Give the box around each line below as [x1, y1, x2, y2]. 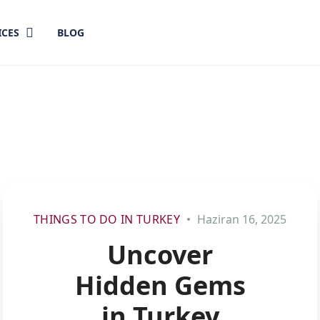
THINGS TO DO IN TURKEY [33, 211, 181, 227]
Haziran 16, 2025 [194, 211, 287, 227]
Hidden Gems [74, 268, 246, 303]
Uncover [107, 237, 213, 272]
